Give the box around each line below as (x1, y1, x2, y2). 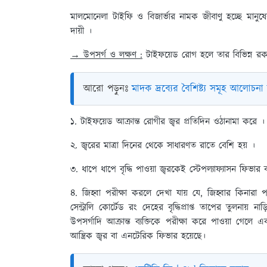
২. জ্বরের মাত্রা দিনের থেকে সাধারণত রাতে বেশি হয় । (70, 139, 259, 153)
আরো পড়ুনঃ (83, 82, 132, 96)
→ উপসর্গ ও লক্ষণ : (70, 48, 142, 62)
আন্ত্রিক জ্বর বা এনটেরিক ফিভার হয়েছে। (70, 229, 206, 243)
